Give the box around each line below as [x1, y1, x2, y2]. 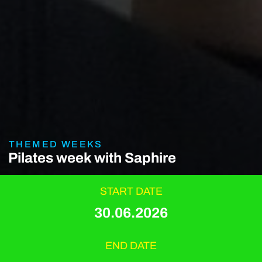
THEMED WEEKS [9, 139, 103, 150]
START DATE [99, 185, 163, 197]
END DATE [105, 240, 157, 251]
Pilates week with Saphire [8, 150, 176, 166]
